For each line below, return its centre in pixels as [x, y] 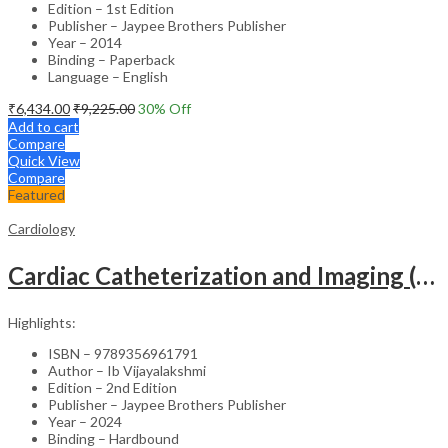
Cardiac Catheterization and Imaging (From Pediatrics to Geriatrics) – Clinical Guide [425, 275]
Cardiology [41, 228]
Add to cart [43, 126]
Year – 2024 [85, 421]
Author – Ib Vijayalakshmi [127, 370]
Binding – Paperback [111, 59]
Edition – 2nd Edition [112, 387]
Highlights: [42, 322]
